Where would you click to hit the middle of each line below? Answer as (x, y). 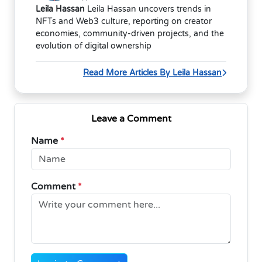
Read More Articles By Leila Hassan (152, 73)
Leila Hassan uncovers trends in (148, 9)
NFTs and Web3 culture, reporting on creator (124, 21)
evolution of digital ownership (94, 46)
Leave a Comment (131, 118)
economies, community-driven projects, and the (130, 33)
